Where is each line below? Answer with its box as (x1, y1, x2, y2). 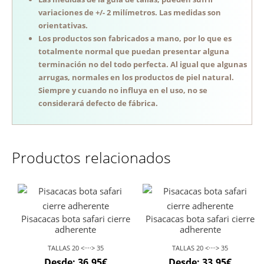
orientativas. (38, 20, 88, 31)
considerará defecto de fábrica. (38, 98, 158, 109)
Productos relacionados (12, 147, 171, 167)
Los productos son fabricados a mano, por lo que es (38, 33, 232, 44)
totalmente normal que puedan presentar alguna (38, 46, 229, 57)
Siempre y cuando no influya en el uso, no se (38, 85, 207, 96)
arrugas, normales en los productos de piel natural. (38, 72, 234, 83)
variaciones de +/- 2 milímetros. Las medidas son (38, 7, 221, 18)
